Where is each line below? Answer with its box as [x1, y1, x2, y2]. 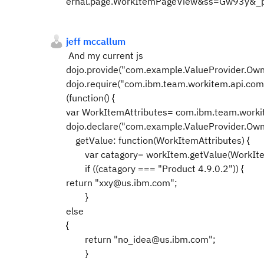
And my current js [66, 49, 143, 61]
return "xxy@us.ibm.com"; [66, 177, 177, 189]
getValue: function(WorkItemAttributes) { [66, 134, 250, 146]
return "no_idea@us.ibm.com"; [66, 233, 216, 245]
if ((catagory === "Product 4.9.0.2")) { [66, 163, 244, 174]
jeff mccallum [66, 35, 126, 47]
